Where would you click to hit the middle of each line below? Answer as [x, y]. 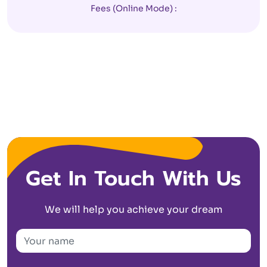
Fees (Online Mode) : [133, 8]
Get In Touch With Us [133, 178]
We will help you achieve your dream [133, 209]
